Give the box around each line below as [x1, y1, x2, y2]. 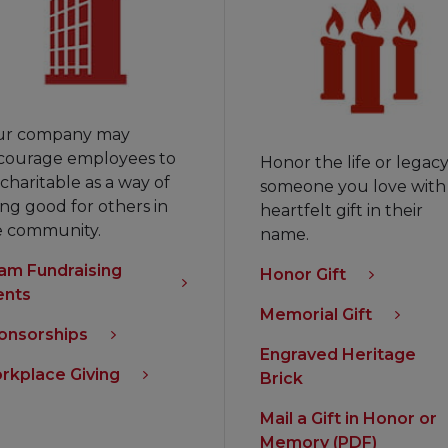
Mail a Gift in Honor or [260, 408, 437, 428]
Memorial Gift [260, 304, 372, 324]
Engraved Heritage [260, 344, 416, 364]
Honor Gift [260, 264, 346, 284]
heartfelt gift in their [260, 200, 423, 220]
